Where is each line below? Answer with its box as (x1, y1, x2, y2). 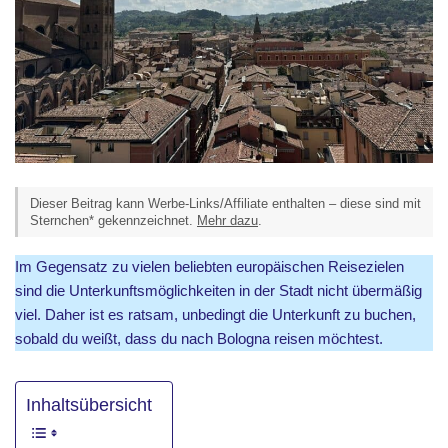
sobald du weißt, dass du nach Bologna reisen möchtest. (15, 329, 383, 347)
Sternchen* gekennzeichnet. (30, 212, 197, 228)
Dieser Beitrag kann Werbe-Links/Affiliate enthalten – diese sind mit (30, 195, 421, 211)
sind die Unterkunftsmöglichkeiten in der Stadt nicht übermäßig (15, 281, 422, 299)
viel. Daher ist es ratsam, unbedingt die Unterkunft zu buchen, (15, 305, 416, 323)
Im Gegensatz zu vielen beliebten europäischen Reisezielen (15, 257, 404, 275)
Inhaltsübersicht (26, 394, 152, 415)
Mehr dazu (197, 212, 258, 228)
